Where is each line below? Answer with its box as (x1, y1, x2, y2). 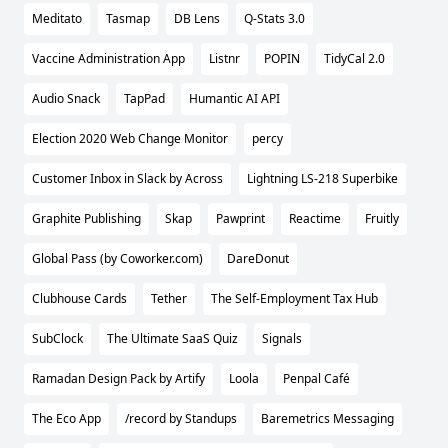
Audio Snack (32, 90, 100, 108)
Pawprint (216, 210, 265, 228)
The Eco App (32, 410, 101, 428)
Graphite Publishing (32, 210, 141, 228)
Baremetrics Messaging (261, 410, 394, 428)
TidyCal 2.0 (324, 50, 385, 68)
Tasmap (106, 10, 150, 28)
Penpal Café (283, 370, 350, 388)
